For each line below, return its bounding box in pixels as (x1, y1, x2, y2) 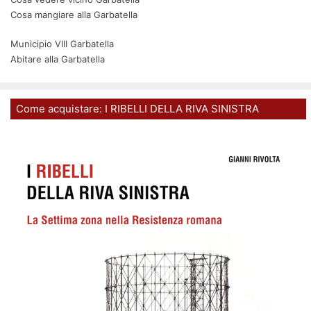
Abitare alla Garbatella (10, 53, 105, 65)
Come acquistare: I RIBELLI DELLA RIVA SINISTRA (16, 102, 260, 116)
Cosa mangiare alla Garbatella (10, 9, 137, 21)
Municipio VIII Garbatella (10, 37, 114, 49)
